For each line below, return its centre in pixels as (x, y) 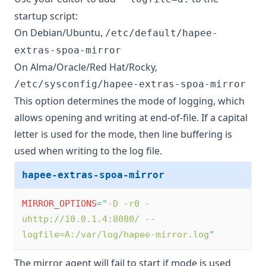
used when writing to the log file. (88, 151)
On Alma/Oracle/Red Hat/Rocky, (86, 67)
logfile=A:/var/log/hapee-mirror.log (115, 235)
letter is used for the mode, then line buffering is (123, 134)
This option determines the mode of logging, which (129, 101)
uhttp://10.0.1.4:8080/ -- (89, 219)
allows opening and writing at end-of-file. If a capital (131, 118)
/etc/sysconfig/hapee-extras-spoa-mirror (130, 84)
